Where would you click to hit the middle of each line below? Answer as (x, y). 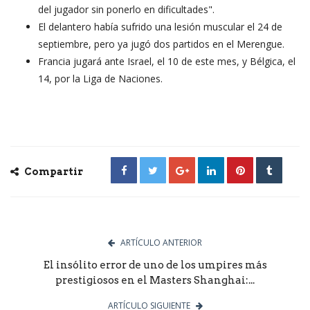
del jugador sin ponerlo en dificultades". (126, 9)
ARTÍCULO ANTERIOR (161, 242)
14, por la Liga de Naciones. (100, 78)
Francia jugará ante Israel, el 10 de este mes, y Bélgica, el (167, 61)
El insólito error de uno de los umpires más (155, 265)
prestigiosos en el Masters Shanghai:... (155, 280)
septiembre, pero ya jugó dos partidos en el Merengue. (161, 44)
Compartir (53, 171)
